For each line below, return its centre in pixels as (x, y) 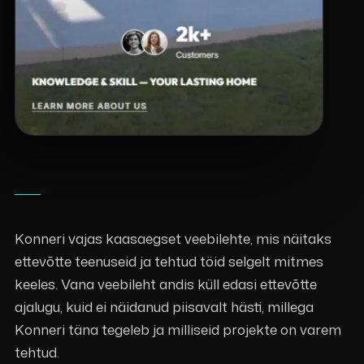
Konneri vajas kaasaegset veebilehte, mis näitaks (173, 238)
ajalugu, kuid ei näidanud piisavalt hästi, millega (164, 306)
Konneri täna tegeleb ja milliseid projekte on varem (178, 329)
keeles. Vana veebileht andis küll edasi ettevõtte (165, 283)
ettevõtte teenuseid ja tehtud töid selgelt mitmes (169, 260)
